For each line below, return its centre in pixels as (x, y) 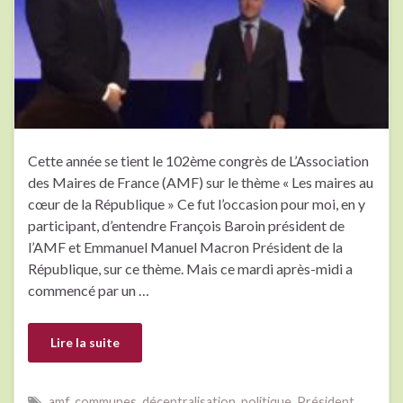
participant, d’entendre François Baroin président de (186, 226)
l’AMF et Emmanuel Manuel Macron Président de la (185, 247)
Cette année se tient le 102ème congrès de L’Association (198, 161)
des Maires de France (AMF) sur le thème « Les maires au (201, 183)
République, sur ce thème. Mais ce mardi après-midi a (190, 269)
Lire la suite (85, 343)
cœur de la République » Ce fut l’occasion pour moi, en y (197, 204)
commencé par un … (89, 291)
